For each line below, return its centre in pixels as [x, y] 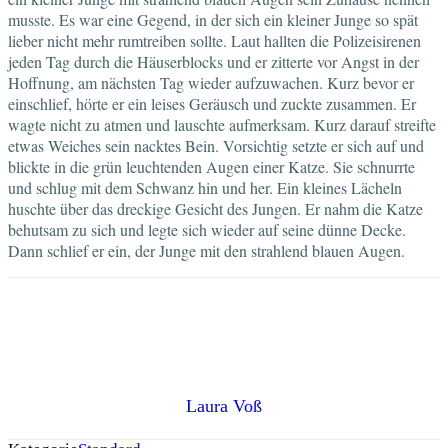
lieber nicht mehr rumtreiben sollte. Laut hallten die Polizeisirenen [214, 40]
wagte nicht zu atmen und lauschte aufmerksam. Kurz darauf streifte [222, 124]
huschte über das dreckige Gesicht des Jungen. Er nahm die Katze [215, 208]
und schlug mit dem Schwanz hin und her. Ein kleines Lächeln [205, 187]
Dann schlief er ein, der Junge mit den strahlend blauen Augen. [206, 250]
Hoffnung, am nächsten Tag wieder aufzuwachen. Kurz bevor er [211, 82]
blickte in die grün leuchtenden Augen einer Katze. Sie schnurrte [211, 166]
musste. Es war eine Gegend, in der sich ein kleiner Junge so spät [213, 19]
